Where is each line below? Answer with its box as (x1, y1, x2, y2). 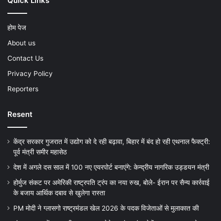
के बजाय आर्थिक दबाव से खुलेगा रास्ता (13, 189, 105, 197)
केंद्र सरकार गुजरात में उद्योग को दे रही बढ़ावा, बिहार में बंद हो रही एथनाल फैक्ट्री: (13, 138, 210, 146)
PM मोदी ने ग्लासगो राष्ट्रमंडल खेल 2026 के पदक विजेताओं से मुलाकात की (13, 204, 199, 213)
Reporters (7, 85, 38, 93)
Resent (7, 110, 33, 119)
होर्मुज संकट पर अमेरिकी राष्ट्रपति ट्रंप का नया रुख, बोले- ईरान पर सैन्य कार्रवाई (13, 179, 210, 187)
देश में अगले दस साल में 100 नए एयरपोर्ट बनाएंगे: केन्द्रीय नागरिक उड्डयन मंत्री (13, 163, 211, 172)
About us (7, 39, 36, 47)
